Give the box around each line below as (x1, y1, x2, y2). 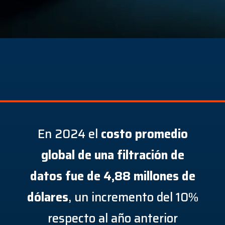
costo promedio (100, 125, 188, 144)
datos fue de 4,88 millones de (30, 167, 195, 186)
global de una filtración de (41, 146, 184, 165)
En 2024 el (37, 125, 101, 144)
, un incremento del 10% (68, 188, 198, 207)
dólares (27, 188, 68, 207)
